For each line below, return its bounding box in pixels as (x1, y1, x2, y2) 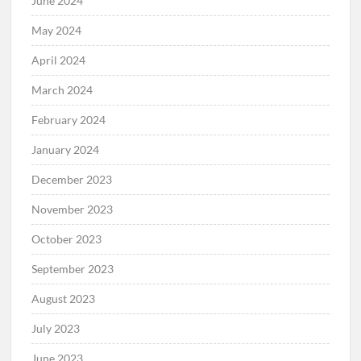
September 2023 (31, 261, 114, 276)
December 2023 (31, 172, 113, 186)
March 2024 (31, 82, 93, 97)
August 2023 (31, 291, 96, 305)
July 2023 (31, 321, 81, 335)
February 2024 (31, 112, 106, 127)
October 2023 (31, 231, 102, 246)
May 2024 (31, 23, 82, 37)
